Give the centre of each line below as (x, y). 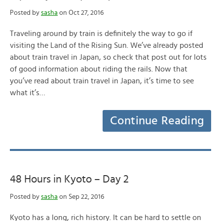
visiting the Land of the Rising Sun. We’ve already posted (107, 45)
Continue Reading (157, 121)
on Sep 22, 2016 (81, 197)
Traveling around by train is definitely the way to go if (101, 34)
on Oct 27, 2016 (81, 13)
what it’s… (28, 93)
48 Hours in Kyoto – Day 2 (69, 179)
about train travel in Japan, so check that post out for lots (108, 57)
